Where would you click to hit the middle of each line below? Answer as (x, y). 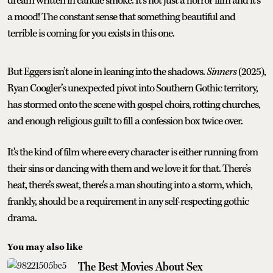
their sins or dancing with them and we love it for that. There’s (129, 168)
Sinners (222, 72)
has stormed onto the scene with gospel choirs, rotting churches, (134, 105)
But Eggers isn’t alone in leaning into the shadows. (107, 72)
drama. (22, 218)
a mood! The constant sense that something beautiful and (121, 17)
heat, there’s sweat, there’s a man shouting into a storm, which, (130, 185)
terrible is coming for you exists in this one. (91, 33)
